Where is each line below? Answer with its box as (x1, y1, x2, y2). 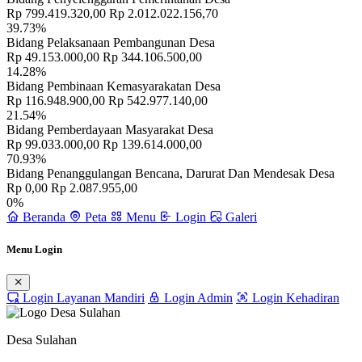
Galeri (225, 210, 257, 225)
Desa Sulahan (6, 332, 77, 347)
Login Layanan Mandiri (19, 290, 145, 305)
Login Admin (161, 290, 233, 305)
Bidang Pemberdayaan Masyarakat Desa (6, 123, 213, 137)
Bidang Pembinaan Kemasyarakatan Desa (6, 79, 221, 94)
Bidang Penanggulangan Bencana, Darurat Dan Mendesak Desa (6, 166, 335, 181)
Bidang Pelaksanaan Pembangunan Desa (6, 36, 215, 50)
